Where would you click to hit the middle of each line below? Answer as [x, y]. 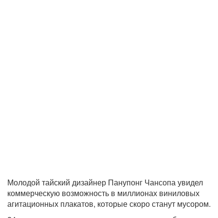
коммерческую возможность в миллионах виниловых [103, 193]
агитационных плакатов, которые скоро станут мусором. [109, 204]
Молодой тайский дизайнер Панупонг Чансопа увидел [105, 182]
